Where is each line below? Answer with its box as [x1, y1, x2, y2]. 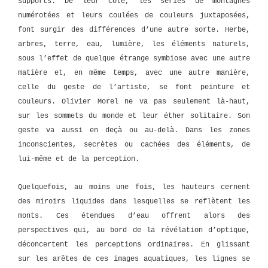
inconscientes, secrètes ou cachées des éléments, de [18, 141, 250, 149]
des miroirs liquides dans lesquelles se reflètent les [18, 197, 250, 206]
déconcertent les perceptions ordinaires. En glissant [18, 240, 250, 249]
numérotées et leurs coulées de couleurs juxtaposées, [18, 11, 250, 20]
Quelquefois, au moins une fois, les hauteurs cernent [18, 182, 250, 191]
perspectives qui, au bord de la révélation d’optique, [18, 226, 250, 234]
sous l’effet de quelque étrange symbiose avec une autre [18, 54, 250, 63]
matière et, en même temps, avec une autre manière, [18, 69, 250, 77]
